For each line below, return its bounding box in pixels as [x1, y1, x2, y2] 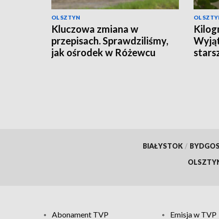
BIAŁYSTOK [142, 141, 183, 150]
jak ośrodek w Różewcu [51, 46, 155, 58]
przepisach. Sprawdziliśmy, [51, 34, 168, 46]
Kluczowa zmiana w [51, 22, 138, 35]
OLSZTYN [51, 14, 81, 21]
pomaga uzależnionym [51, 58, 150, 70]
